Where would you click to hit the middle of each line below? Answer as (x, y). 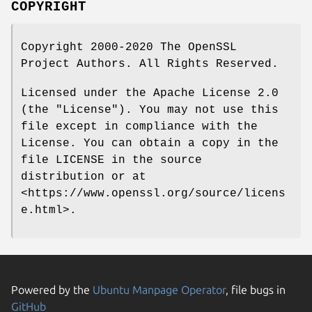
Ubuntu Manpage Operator (159, 289)
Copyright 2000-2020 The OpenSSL (129, 47)
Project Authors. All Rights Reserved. (150, 64)
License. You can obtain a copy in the (150, 143)
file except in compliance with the (139, 126)
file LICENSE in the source (111, 160)
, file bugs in (256, 289)
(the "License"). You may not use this (150, 110)
